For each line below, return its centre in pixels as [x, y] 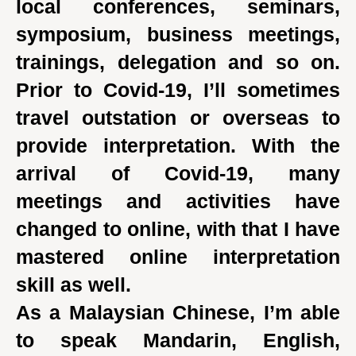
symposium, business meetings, [178, 34]
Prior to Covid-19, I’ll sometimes [178, 90]
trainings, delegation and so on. [178, 62]
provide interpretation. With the [178, 145]
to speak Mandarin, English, [178, 340]
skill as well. [74, 284]
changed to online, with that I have [178, 229]
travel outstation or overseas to [178, 118]
